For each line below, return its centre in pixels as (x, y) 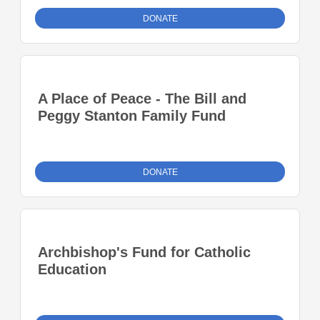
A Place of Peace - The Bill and (142, 99)
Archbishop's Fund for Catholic (144, 252)
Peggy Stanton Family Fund (132, 116)
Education (72, 270)
